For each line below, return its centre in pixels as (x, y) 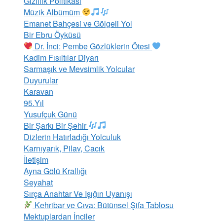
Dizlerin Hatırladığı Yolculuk (72, 137)
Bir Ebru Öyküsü (52, 35)
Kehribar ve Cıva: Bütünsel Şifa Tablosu (103, 205)
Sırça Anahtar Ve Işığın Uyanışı (78, 193)
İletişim (36, 159)
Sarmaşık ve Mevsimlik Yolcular (79, 69)
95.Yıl (34, 103)
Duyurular (41, 80)
